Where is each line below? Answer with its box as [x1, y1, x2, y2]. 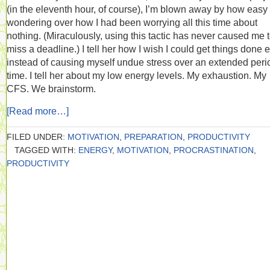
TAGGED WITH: [14, 145, 78, 155]
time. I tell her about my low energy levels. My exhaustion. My [7, 70, 266, 81]
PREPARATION [124, 132, 183, 142]
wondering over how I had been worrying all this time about [7, 17, 257, 28]
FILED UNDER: [7, 132, 67, 142]
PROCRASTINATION [174, 145, 254, 155]
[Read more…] [7, 105, 69, 116]
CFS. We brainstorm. [7, 83, 96, 94]
